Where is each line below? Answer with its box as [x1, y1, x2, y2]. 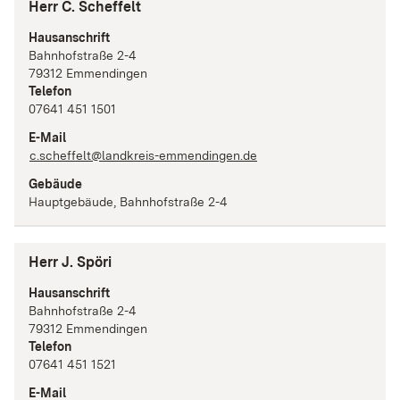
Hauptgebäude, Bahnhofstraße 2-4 [29, 194, 228, 209]
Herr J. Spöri [29, 254, 112, 271]
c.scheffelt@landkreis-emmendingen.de [29, 147, 257, 162]
